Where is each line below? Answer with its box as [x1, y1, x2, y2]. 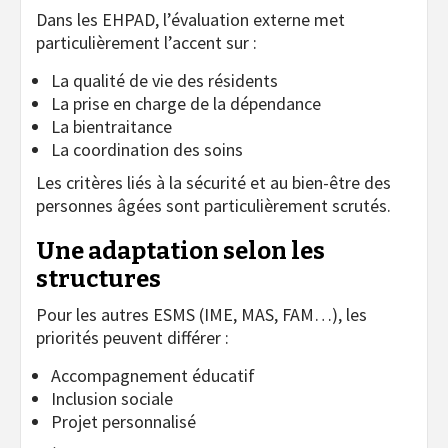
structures [36, 264, 161, 293]
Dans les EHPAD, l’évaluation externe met [36, 7, 345, 31]
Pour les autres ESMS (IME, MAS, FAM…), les [36, 302, 367, 326]
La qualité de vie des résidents [51, 68, 278, 92]
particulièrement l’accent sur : [36, 30, 257, 54]
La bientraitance [51, 114, 172, 138]
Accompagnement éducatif [51, 363, 255, 387]
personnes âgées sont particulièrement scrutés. [36, 193, 391, 217]
